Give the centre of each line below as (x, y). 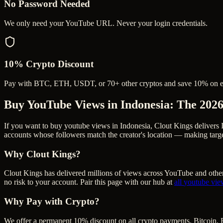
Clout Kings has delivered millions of (63, 173)
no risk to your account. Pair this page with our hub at (89, 182)
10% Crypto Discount (49, 64)
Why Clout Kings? (42, 154)
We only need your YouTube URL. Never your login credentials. (106, 23)
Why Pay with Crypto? (52, 202)
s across (151, 173)
